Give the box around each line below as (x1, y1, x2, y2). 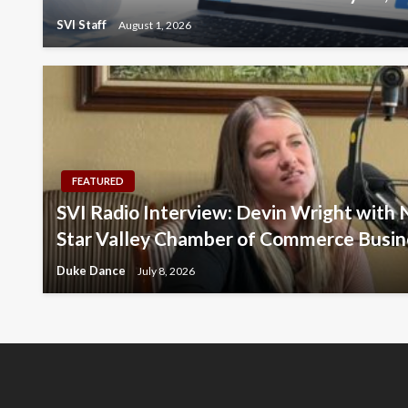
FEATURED (72, 175, 124, 188)
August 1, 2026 (118, 17, 191, 32)
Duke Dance (56, 263, 128, 279)
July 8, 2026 (138, 263, 195, 278)
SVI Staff (56, 17, 109, 33)
